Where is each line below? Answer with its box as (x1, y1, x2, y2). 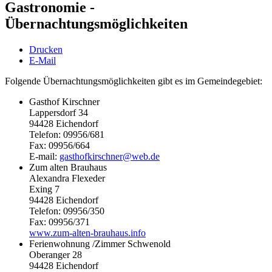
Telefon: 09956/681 (29, 129, 104, 140)
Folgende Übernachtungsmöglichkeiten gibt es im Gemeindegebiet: (5, 75, 262, 86)
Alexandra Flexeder (29, 172, 105, 183)
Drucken (29, 44, 63, 55)
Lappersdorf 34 (29, 107, 88, 118)
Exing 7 (29, 183, 59, 194)
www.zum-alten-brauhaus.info (29, 227, 146, 238)
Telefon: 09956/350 (29, 205, 104, 216)
